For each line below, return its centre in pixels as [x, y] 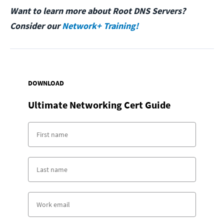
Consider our [36, 26]
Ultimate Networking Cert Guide [99, 105]
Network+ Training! [100, 26]
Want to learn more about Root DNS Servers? [98, 11]
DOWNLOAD [46, 83]
